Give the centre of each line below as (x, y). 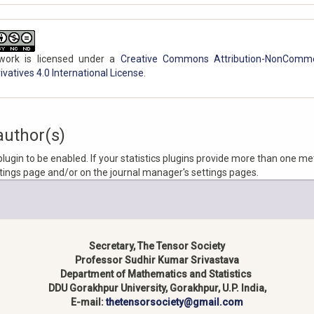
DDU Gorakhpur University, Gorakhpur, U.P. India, (157, 288)
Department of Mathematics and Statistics (157, 274)
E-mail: (88, 302)
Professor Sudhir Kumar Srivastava (157, 260)
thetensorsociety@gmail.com (175, 302)
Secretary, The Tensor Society (157, 246)
